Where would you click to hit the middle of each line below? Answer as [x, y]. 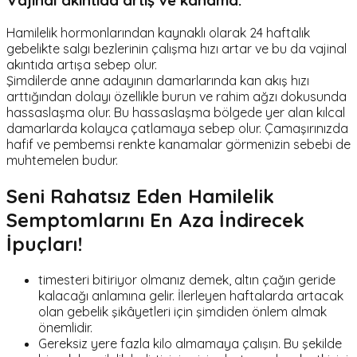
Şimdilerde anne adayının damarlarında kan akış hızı [158, 80]
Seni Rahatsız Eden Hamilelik [140, 196]
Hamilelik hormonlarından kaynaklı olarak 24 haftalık [158, 32]
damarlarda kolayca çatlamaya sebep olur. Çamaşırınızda [177, 128]
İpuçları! [44, 243]
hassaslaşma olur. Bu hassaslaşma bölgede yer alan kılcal [176, 112]
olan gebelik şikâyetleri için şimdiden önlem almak [182, 311]
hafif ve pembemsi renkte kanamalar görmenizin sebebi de [178, 144]
